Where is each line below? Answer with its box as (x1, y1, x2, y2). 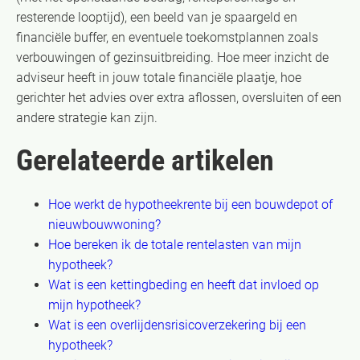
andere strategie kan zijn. (16, 109, 157, 125)
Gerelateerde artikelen (16, 143, 274, 178)
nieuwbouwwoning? (48, 216, 161, 232)
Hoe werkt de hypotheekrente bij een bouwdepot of (48, 196, 333, 212)
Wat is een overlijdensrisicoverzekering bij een (48, 317, 306, 333)
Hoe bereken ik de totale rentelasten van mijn (48, 236, 301, 252)
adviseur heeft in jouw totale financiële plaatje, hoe (16, 69, 301, 85)
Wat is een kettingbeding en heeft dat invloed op (48, 276, 319, 292)
